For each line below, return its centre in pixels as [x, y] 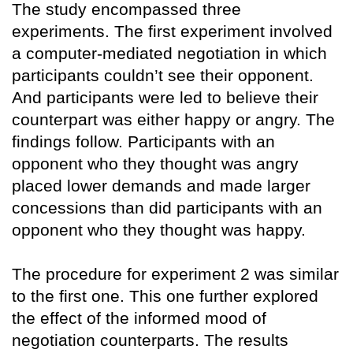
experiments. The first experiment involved [172, 32]
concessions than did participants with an [167, 208]
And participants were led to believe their [165, 98]
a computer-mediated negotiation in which [169, 54]
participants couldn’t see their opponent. [163, 76]
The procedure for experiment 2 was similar [175, 274]
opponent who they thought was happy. [159, 230]
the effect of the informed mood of [139, 318]
